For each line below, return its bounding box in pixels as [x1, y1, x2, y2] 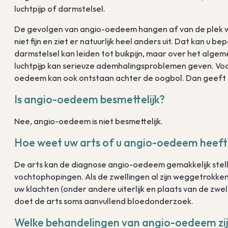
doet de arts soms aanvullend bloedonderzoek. [14, 195, 194, 206]
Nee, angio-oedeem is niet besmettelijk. [14, 116, 163, 127]
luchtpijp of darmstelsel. [14, 4, 106, 14]
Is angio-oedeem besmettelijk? [14, 93, 165, 107]
